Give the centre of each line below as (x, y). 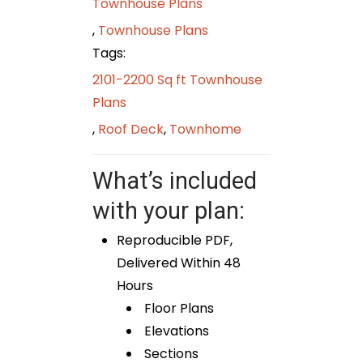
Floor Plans (177, 308)
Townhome (205, 129)
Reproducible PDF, (175, 240)
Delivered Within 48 (179, 263)
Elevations (175, 331)
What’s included (175, 180)
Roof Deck (131, 129)
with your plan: (169, 210)
